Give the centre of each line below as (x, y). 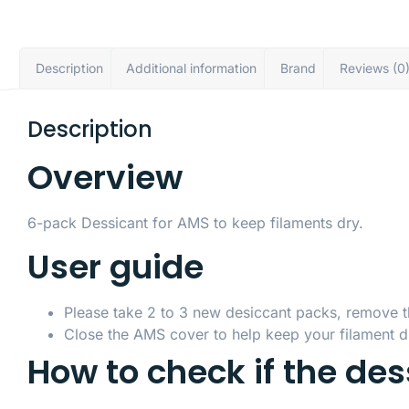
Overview (105, 178)
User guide (115, 267)
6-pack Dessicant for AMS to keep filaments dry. (195, 223)
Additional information (192, 68)
